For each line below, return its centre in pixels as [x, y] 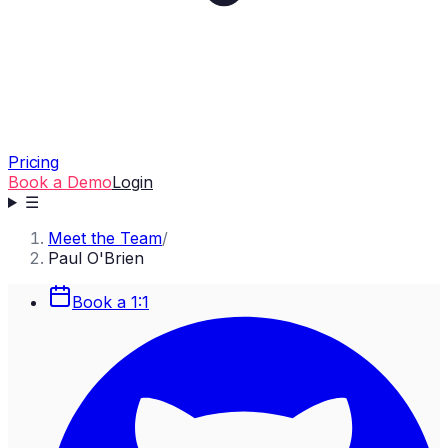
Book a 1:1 [110, 302]
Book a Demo [60, 182]
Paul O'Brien [96, 258]
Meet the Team [105, 238]
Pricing [33, 162]
